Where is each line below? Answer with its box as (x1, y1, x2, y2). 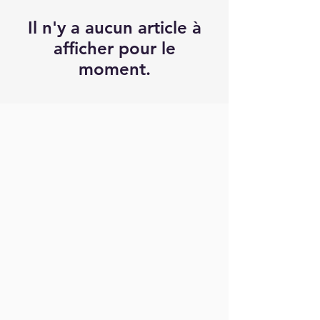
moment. (78, 59, 151, 79)
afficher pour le (53, 38, 176, 59)
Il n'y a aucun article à (27, 17, 201, 38)
